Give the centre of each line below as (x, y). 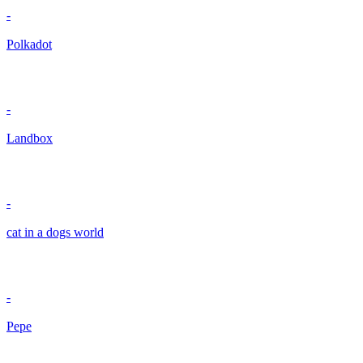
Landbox (30, 139)
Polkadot (29, 45)
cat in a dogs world (55, 233)
